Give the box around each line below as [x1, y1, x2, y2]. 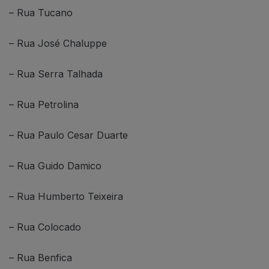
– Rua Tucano [9, 7, 73, 19]
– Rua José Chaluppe [9, 37, 107, 50]
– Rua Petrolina [9, 98, 79, 111]
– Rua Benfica [9, 252, 72, 264]
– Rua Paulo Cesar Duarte [9, 129, 128, 142]
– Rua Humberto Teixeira [9, 190, 123, 203]
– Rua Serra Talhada [9, 68, 103, 80]
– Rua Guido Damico [9, 160, 101, 172]
